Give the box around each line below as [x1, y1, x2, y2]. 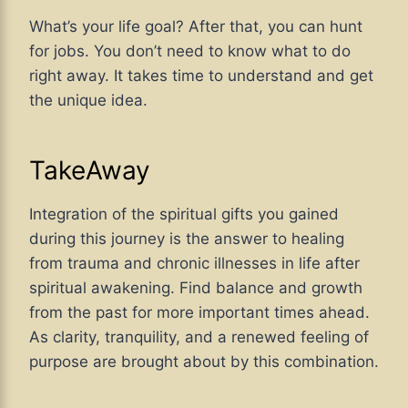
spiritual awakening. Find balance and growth [29, 278, 362, 297]
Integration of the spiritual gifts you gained [29, 204, 339, 223]
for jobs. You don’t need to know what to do [29, 41, 351, 60]
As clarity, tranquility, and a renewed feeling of [29, 327, 369, 346]
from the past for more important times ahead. [29, 302, 370, 321]
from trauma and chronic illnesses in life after [29, 253, 360, 272]
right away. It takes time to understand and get [29, 66, 373, 85]
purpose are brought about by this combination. [29, 352, 379, 371]
